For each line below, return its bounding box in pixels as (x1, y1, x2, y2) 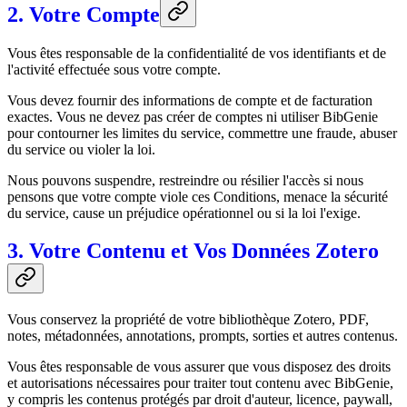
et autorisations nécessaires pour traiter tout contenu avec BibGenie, (7, 375, 393, 392)
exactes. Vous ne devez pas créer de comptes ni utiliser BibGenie (7, 108, 378, 124)
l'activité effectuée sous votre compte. (7, 61, 221, 77)
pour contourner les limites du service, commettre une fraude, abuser (7, 124, 397, 141)
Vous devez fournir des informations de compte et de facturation (7, 92, 372, 108)
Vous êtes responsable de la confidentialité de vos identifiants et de (7, 45, 386, 61)
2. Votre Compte (7, 2, 160, 26)
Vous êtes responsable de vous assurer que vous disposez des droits (7, 359, 391, 375)
